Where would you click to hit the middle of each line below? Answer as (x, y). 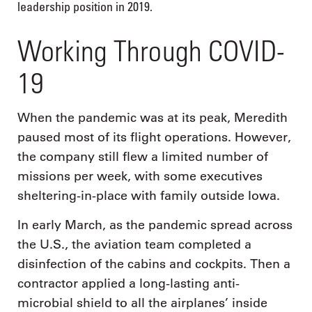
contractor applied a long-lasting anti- (128, 283)
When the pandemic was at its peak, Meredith (153, 118)
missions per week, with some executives (140, 177)
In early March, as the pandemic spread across (155, 225)
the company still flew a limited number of (143, 157)
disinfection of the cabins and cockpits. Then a (154, 264)
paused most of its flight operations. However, (154, 138)
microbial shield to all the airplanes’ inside (142, 303)
